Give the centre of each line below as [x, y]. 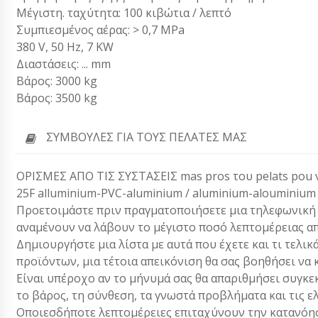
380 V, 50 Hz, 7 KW [65, 47]
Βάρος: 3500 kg [57, 98]
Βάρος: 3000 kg [57, 81]
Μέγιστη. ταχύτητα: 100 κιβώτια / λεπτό [124, 13]
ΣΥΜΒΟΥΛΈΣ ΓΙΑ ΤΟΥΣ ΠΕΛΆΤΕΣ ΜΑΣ [147, 137]
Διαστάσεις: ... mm [64, 64]
